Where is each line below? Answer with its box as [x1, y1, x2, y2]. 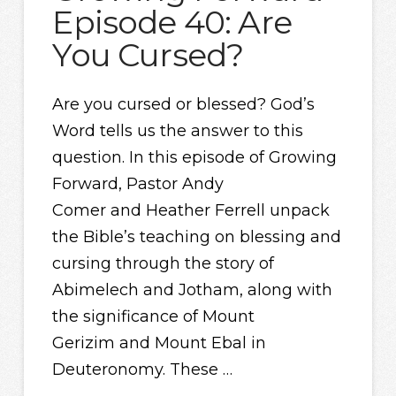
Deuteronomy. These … [52, 360, 233, 380]
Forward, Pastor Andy [52, 174, 225, 194]
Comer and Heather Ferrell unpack [52, 201, 331, 221]
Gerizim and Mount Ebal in [52, 333, 267, 354]
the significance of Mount [52, 307, 255, 327]
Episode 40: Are [52, 2, 292, 42]
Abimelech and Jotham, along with [52, 280, 333, 301]
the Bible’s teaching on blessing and [52, 227, 342, 247]
